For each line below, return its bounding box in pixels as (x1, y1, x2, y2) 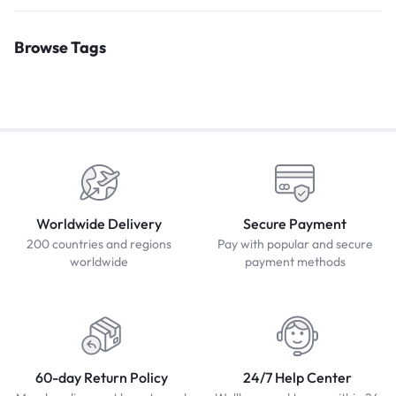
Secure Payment (243, 215, 346, 233)
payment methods (244, 254, 346, 270)
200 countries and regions (27, 236, 171, 253)
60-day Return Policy (34, 369, 168, 387)
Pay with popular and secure (217, 236, 373, 253)
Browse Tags (14, 37, 106, 57)
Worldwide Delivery (36, 215, 162, 233)
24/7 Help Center (242, 369, 352, 387)
